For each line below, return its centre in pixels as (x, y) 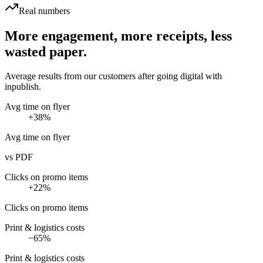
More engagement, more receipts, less (118, 36)
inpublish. (23, 87)
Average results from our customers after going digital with (113, 76)
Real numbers (44, 11)
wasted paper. (46, 51)
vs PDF (19, 157)
